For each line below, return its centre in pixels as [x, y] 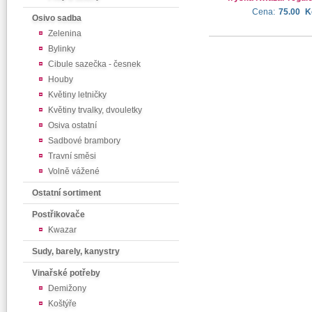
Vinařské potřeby [66, 273]
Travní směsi [72, 156]
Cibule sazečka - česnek [94, 64]
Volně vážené [74, 171]
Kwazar [62, 230]
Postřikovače [58, 214]
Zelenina [65, 33]
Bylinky [62, 49]
